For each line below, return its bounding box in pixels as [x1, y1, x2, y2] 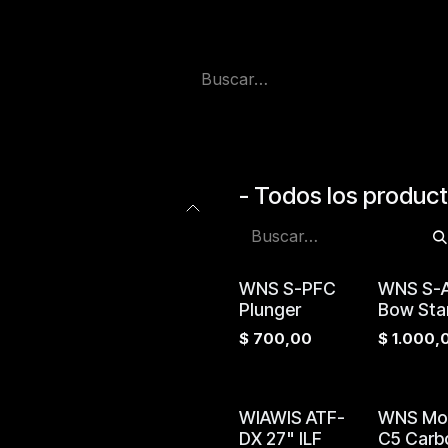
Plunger [239, 299, 301, 320]
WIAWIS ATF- [239, 407, 345, 428]
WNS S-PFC [239, 278, 336, 299]
